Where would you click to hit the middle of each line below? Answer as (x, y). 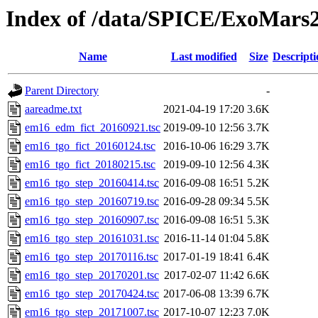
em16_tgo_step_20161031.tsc (92, 238)
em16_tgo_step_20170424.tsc (92, 294)
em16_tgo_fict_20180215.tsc (90, 165)
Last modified (204, 57)
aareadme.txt (53, 109)
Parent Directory (62, 91)
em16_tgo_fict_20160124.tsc (90, 146)
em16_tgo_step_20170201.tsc (92, 275)
